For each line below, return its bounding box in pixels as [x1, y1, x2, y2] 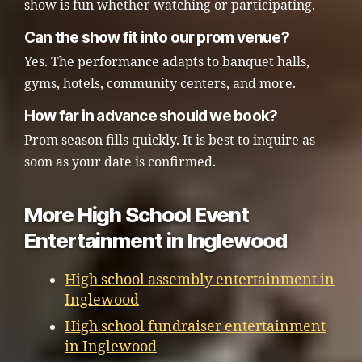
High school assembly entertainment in [65, 270, 335, 289]
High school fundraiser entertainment [65, 317, 326, 336]
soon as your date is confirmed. [24, 154, 216, 170]
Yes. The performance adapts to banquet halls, [24, 53, 309, 70]
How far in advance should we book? [24, 106, 278, 125]
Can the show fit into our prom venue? [24, 27, 289, 47]
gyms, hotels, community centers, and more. [24, 75, 296, 92]
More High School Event [24, 201, 250, 227]
